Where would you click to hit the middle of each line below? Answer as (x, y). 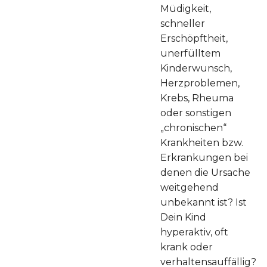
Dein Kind (183, 218)
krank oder (187, 247)
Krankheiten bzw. (202, 143)
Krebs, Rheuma (197, 98)
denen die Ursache (205, 173)
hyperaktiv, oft (194, 232)
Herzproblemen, (200, 83)
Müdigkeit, (186, 9)
